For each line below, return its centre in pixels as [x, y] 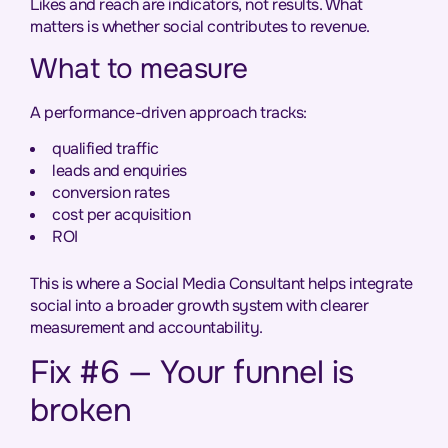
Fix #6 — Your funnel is [192, 372]
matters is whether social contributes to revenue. [200, 27]
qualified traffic [105, 149]
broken [80, 410]
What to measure [139, 68]
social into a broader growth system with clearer [199, 306]
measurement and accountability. [146, 328]
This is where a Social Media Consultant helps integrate [221, 284]
